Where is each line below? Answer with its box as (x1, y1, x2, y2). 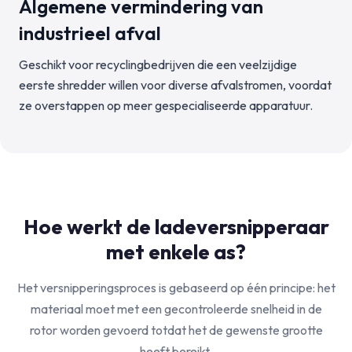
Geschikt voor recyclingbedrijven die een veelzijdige (19, 57, 297, 72)
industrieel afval (19, 21, 161, 45)
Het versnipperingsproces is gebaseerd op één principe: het (16, 280, 335, 295)
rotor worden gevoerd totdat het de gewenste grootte (29, 322, 323, 338)
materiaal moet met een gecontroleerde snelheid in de (30, 301, 322, 317)
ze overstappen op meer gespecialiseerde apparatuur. (19, 97, 313, 113)
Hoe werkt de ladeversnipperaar (23, 214, 329, 240)
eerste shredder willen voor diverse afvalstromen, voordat (19, 77, 332, 93)
